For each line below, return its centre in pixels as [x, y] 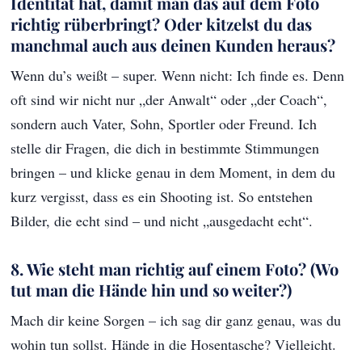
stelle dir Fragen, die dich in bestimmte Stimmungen [165, 148]
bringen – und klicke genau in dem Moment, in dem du [173, 173]
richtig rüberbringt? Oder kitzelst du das [162, 24]
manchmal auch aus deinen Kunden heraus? [173, 45]
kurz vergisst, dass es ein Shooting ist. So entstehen [162, 197]
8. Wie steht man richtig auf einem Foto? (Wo [175, 269]
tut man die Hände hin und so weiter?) [152, 290]
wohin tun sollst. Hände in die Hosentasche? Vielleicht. [174, 345]
